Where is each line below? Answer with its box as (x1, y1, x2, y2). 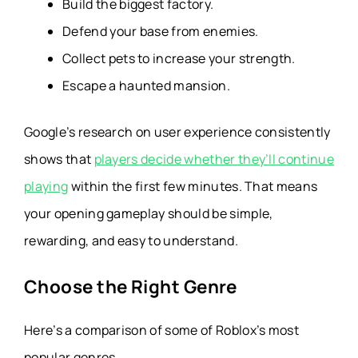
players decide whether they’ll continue (93, 150, 335, 169)
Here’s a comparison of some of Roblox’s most (24, 321, 300, 340)
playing (24, 177, 69, 196)
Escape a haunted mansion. (62, 77, 230, 95)
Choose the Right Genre (24, 274, 237, 300)
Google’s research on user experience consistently (24, 123, 331, 141)
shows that (24, 150, 94, 169)
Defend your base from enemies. (62, 22, 259, 41)
